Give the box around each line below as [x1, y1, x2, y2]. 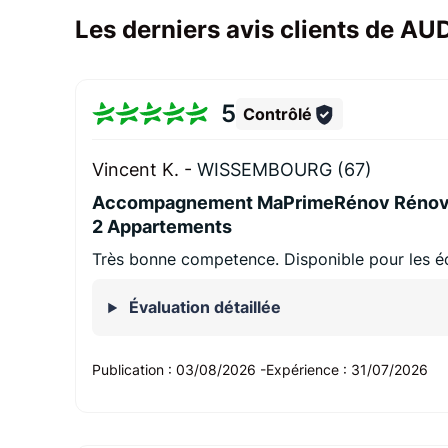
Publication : [92, 361, 177, 379]
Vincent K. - [92, 159, 198, 181]
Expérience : [266, 361, 352, 379]
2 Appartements [92, 216, 233, 238]
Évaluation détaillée [125, 297, 282, 318]
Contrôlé [242, 103, 312, 124]
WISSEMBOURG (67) [197, 159, 373, 181]
